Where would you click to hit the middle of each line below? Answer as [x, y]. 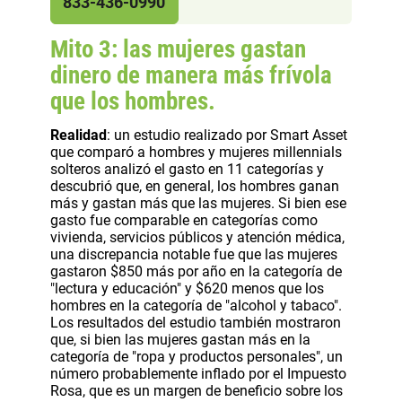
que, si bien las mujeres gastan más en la [180, 340]
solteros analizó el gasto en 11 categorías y [187, 170]
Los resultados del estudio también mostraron [196, 323]
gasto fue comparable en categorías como [184, 221]
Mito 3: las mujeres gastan [178, 49]
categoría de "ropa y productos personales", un [197, 357]
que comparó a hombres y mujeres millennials [196, 153]
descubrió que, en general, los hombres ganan [195, 187]
